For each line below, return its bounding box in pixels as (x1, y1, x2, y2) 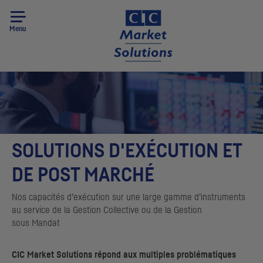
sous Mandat (12, 218, 60, 228)
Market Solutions (27, 250, 92, 260)
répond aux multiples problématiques (92, 250, 236, 260)
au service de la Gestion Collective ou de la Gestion (12, 205, 202, 215)
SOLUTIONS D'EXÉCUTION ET (12, 141, 242, 162)
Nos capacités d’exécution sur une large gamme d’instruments (12, 193, 245, 203)
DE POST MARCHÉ (12, 166, 154, 186)
